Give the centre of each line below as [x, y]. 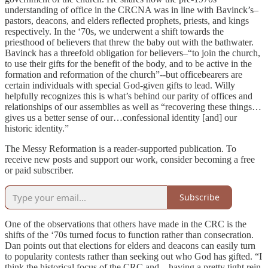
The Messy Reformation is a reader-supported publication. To [121, 148]
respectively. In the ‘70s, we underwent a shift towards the [114, 31]
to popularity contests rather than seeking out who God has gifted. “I [133, 256]
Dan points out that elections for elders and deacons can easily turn [130, 245]
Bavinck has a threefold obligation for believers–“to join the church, [133, 53]
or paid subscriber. [39, 170]
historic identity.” [37, 128]
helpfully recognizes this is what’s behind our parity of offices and [129, 96]
